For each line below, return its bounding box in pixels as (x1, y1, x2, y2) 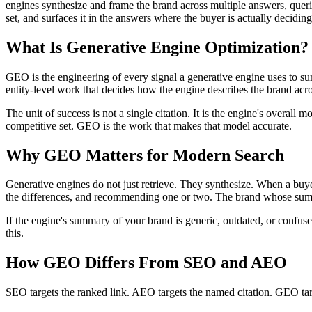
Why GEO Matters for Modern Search (6, 146, 284, 164)
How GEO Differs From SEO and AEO (6, 253, 287, 272)
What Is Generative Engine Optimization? (6, 38, 309, 56)
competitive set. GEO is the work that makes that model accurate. (6, 119, 292, 132)
